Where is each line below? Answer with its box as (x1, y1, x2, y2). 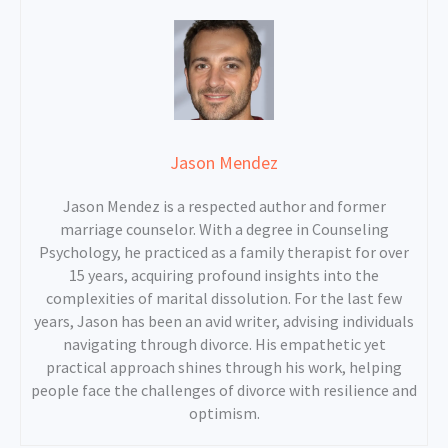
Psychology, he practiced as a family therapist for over (39, 241, 409, 262)
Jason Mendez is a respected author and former (62, 195, 386, 216)
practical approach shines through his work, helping (46, 356, 402, 377)
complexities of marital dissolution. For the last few (46, 287, 402, 308)
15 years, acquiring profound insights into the (69, 264, 379, 285)
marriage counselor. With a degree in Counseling (59, 218, 389, 239)
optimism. (188, 402, 260, 423)
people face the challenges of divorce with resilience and (31, 379, 417, 400)
